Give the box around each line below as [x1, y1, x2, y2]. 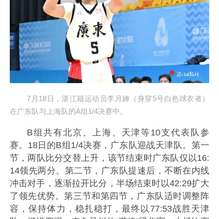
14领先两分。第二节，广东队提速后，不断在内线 [10, 165, 209, 175]
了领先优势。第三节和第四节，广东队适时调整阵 [10, 191, 209, 201]
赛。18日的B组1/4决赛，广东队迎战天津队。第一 [10, 140, 209, 150]
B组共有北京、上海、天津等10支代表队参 [27, 127, 209, 137]
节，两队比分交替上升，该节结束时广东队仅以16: [10, 153, 209, 163]
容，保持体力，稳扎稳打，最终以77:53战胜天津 [10, 203, 209, 214]
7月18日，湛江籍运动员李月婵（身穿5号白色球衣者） [27, 94, 209, 103]
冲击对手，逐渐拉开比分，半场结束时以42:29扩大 [10, 178, 209, 188]
